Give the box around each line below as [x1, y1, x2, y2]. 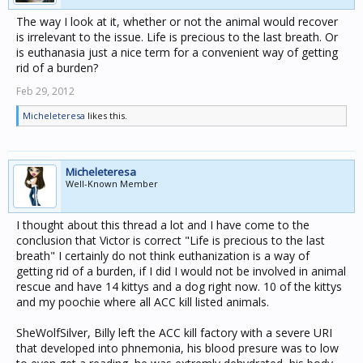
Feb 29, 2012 [16, 84, 75, 98]
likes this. [85, 109, 127, 122]
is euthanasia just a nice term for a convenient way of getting [16, 45, 338, 60]
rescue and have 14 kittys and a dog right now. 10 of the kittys [16, 279, 342, 294]
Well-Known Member [66, 177, 158, 190]
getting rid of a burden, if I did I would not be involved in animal [16, 263, 346, 279]
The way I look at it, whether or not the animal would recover [16, 14, 338, 29]
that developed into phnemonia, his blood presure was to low [16, 340, 339, 356]
